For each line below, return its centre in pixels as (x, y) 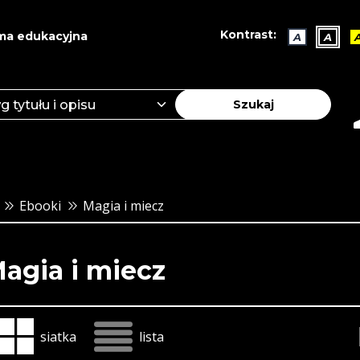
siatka (58, 336)
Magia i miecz (123, 205)
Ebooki (40, 205)
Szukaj (253, 104)
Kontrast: (248, 35)
